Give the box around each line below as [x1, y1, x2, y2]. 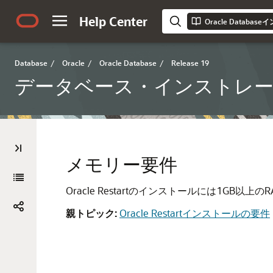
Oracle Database [99, 58, 157, 68]
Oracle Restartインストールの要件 [119, 207, 270, 219]
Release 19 [171, 58, 209, 68]
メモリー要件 [66, 152, 177, 176]
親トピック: [66, 207, 117, 219]
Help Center [79, 13, 147, 29]
